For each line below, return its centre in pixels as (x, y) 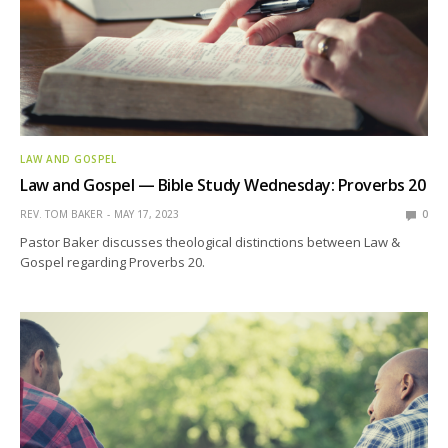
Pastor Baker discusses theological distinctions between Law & (210, 242)
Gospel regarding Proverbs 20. (113, 262)
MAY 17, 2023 (146, 214)
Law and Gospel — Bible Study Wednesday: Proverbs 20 (223, 185)
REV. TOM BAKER (61, 214)
